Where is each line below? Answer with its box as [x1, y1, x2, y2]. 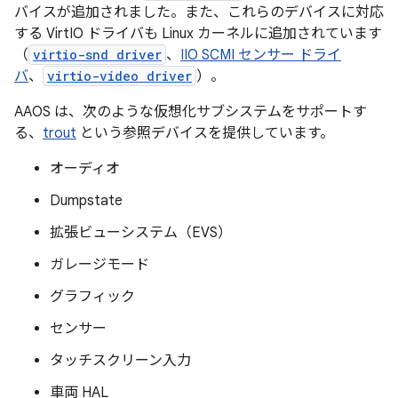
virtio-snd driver [33, 45, 162, 63]
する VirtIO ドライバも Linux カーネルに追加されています [14, 24, 382, 43]
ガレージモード [50, 255, 149, 274]
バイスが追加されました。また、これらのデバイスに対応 [14, 3, 384, 21]
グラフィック [50, 287, 135, 306]
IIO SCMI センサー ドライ [180, 45, 341, 64]
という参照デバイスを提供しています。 [76, 123, 334, 142]
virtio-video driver [47, 67, 192, 84]
